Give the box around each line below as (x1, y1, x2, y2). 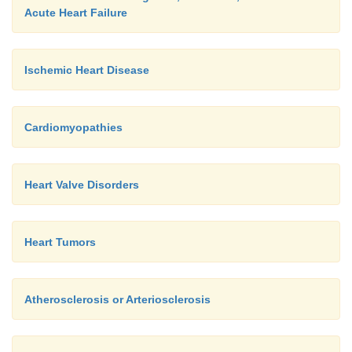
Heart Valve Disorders (24, 178, 139, 191)
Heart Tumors (24, 235, 96, 248)
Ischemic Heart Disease (24, 63, 149, 76)
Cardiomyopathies (24, 120, 123, 134)
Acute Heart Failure (24, 5, 127, 19)
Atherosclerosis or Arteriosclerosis (24, 292, 211, 306)
